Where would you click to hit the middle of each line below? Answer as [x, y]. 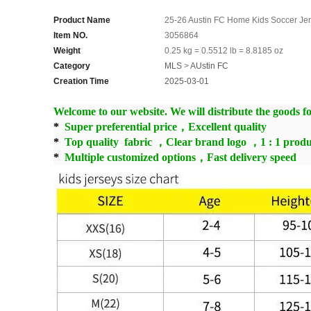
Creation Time [81, 82]
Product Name [82, 20]
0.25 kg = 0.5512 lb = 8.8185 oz [224, 51]
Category [72, 66]
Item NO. [70, 36]
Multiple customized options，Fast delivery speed [179, 158]
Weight [67, 51]
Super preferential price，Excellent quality [163, 127]
